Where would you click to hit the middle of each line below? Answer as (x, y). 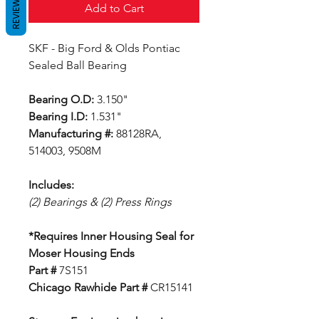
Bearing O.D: (61, 99)
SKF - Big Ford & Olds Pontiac (104, 48)
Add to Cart (114, 8)
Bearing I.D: (58, 116)
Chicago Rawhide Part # (88, 287)
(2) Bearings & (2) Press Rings (100, 202)
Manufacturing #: (71, 134)
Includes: (51, 185)
